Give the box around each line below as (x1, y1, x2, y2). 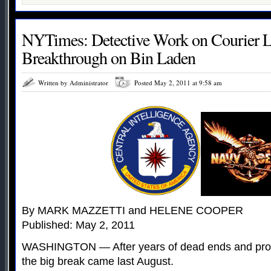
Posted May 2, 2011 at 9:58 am (134, 77, 222, 87)
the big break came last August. (22, 255, 174, 267)
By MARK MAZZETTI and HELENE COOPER (22, 204, 243, 217)
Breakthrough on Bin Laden (22, 45, 195, 69)
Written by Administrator (38, 77, 108, 87)
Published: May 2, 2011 (22, 218, 135, 231)
